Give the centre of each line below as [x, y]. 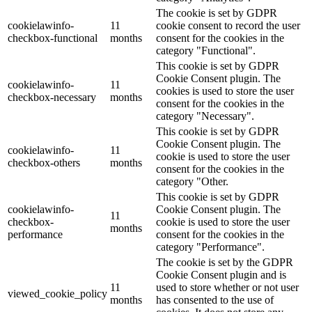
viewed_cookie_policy [57, 293]
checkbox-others [44, 162]
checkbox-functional [53, 38]
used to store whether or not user [227, 287]
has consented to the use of [215, 299]
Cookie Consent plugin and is [221, 274]
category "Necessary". [205, 116]
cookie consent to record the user [228, 25]
